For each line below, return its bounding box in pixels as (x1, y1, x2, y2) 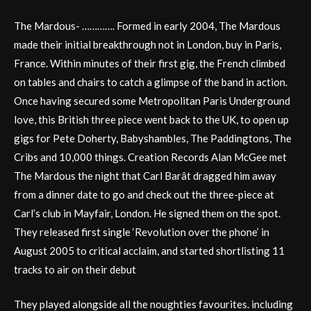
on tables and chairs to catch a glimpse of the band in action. (14, 76, 287, 89)
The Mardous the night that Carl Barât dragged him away (14, 169, 276, 183)
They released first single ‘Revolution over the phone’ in (14, 226, 269, 239)
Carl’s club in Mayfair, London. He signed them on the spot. (14, 207, 280, 220)
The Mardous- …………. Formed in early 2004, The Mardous (14, 19, 280, 33)
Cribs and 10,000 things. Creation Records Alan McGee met (14, 151, 287, 164)
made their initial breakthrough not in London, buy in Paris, (14, 38, 281, 51)
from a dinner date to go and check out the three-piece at (14, 188, 274, 201)
